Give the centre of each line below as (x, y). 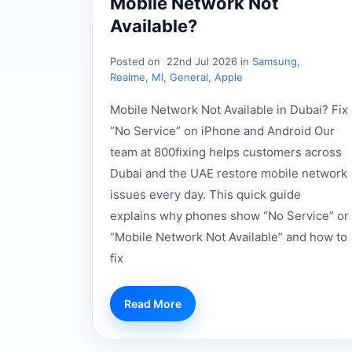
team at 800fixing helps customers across (226, 152)
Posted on (137, 62)
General (189, 77)
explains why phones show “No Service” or (229, 216)
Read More (153, 304)
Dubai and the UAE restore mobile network (229, 174)
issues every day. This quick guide (205, 195)
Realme (128, 77)
